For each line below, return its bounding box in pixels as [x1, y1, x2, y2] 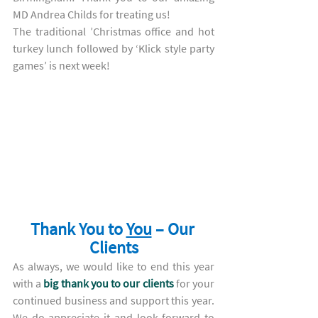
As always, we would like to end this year [13, 259, 214, 274]
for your [173, 276, 215, 291]
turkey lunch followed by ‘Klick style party [13, 40, 214, 55]
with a [13, 276, 44, 291]
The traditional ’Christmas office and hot [13, 23, 214, 38]
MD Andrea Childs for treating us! [13, 6, 172, 21]
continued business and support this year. [13, 293, 214, 308]
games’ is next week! [13, 57, 110, 72]
